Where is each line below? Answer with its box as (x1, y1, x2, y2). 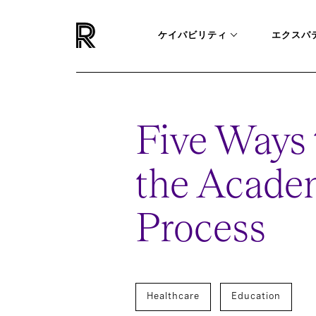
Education (231, 291, 281, 301)
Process (135, 208, 266, 250)
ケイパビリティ (158, 29, 227, 40)
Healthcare (147, 291, 200, 301)
